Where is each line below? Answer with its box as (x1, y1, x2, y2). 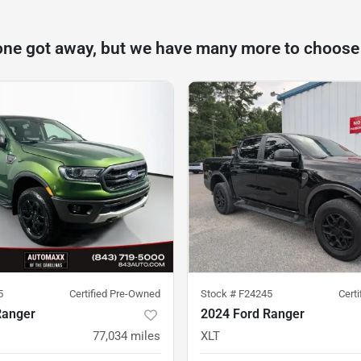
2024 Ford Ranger (201, 306, 305, 322)
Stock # (201, 288, 239, 301)
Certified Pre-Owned (69, 288, 160, 301)
